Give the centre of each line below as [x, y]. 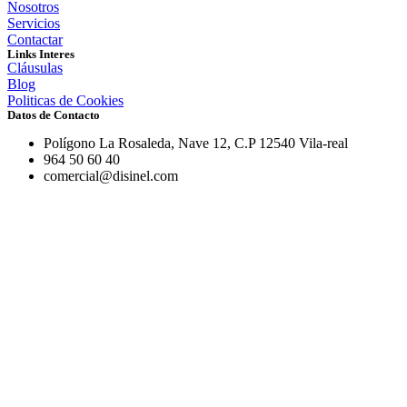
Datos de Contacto [54, 114]
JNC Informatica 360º [259, 286]
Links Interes [41, 54]
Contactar [35, 39]
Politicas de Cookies [65, 100]
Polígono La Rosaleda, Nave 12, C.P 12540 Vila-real [196, 143]
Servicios [34, 23]
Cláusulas [35, 67]
